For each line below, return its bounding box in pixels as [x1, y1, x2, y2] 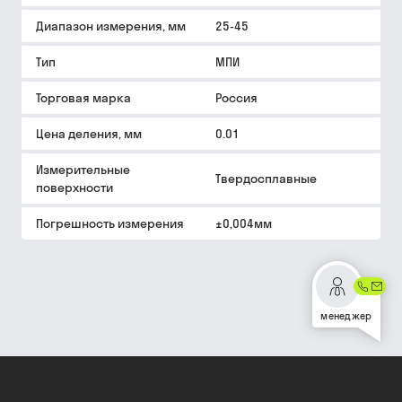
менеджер [320, 310, 372, 322]
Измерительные [36, 162, 130, 178]
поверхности [36, 179, 113, 196]
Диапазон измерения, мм [36, 18, 186, 34]
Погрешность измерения [36, 215, 184, 232]
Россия [215, 90, 258, 106]
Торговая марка [36, 90, 131, 106]
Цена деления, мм [36, 126, 142, 142]
